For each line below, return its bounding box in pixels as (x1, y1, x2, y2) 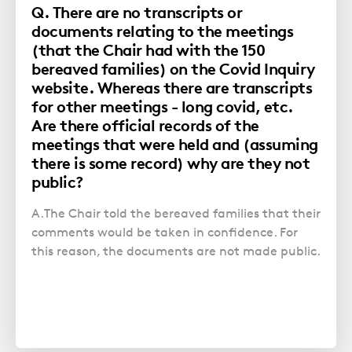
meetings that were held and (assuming (31, 134, 318, 154)
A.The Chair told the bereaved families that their (31, 205, 321, 221)
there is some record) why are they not (31, 152, 310, 173)
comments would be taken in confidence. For (31, 224, 298, 240)
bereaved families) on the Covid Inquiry (31, 58, 315, 79)
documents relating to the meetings (31, 20, 293, 41)
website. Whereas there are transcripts (31, 77, 312, 97)
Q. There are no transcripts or (31, 2, 242, 22)
